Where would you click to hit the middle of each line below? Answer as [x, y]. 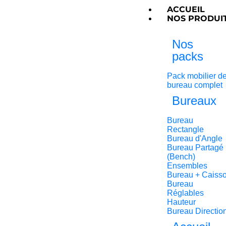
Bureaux [194, 101]
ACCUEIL [186, 9]
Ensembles [187, 166]
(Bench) [181, 157]
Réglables [186, 193]
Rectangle [186, 129]
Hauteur [182, 202]
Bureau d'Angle [195, 138]
